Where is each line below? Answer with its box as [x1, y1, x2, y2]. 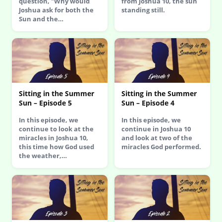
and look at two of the [121, 133, 192, 143]
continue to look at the [19, 124, 94, 134]
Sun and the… [19, 14, 63, 23]
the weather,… [19, 151, 67, 161]
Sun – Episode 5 [19, 98, 72, 108]
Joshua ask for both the [19, 5, 94, 14]
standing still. [121, 5, 165, 14]
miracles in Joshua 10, [19, 133, 88, 143]
